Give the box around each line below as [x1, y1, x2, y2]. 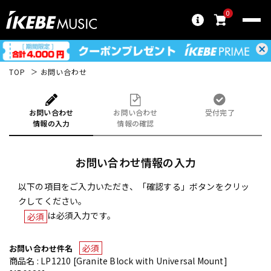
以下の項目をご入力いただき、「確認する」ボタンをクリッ [18, 180, 250, 192]
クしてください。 [18, 194, 87, 207]
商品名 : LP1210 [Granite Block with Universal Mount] [9, 255, 227, 267]
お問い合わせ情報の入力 [74, 154, 197, 170]
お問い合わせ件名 [9, 242, 73, 254]
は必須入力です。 [47, 209, 116, 221]
